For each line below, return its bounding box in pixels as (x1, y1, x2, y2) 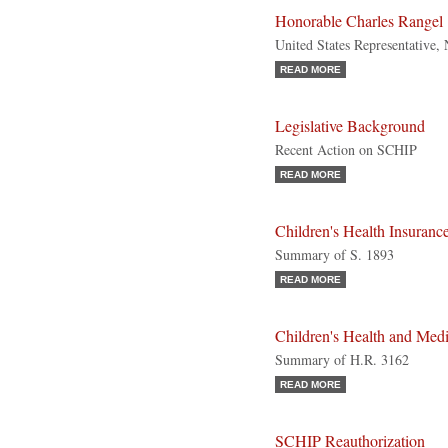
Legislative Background (275, 115, 425, 137)
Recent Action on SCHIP (275, 140, 417, 159)
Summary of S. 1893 (275, 245, 394, 264)
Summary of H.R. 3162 (275, 350, 409, 369)
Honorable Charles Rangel (275, 10, 443, 32)
